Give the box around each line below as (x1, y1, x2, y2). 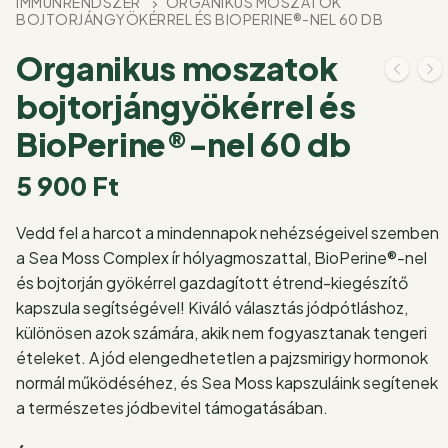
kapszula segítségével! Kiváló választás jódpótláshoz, (16, 297, 408, 319)
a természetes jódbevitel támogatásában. (16, 397, 328, 419)
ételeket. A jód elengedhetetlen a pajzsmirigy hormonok (16, 347, 428, 369)
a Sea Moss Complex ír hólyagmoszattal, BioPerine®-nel (16, 247, 427, 269)
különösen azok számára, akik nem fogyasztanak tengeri (16, 322, 427, 344)
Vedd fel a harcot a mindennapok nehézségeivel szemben (16, 222, 439, 244)
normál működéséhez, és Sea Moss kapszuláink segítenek (16, 372, 438, 394)
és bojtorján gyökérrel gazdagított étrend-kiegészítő (16, 272, 408, 294)
